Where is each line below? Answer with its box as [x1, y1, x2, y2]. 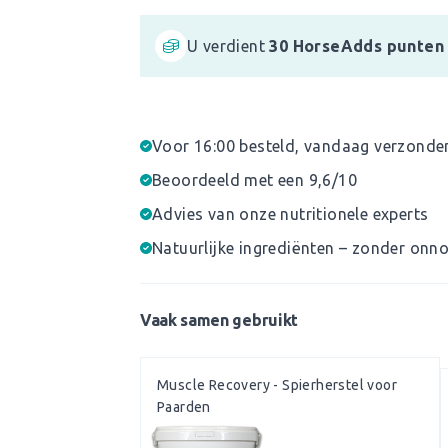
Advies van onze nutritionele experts [152, 205, 429, 223]
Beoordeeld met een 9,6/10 [152, 171, 357, 189]
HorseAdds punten [288, 37, 445, 55]
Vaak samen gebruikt [140, 311, 298, 329]
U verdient [187, 37, 270, 55]
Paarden [157, 399, 211, 415]
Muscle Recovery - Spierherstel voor [157, 377, 397, 393]
